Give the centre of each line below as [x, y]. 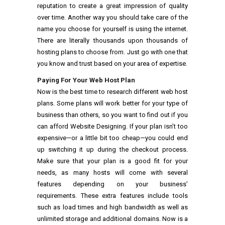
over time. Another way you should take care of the [113, 18]
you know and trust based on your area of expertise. [112, 64]
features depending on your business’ [113, 184]
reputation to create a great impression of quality [113, 6]
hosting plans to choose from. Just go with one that [113, 52]
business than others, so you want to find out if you [113, 115]
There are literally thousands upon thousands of [113, 41]
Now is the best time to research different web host [113, 92]
